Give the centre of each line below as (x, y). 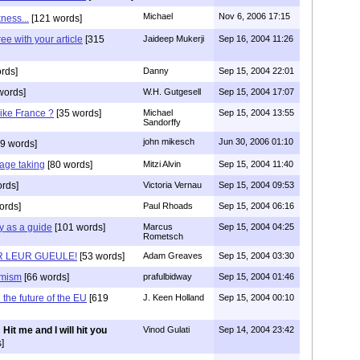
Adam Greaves (173, 255)
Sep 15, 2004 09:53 (256, 184)
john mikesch (169, 141)
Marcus (158, 226)
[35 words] (78, 113)
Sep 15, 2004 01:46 (256, 276)
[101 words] (79, 227)
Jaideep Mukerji (174, 38)
